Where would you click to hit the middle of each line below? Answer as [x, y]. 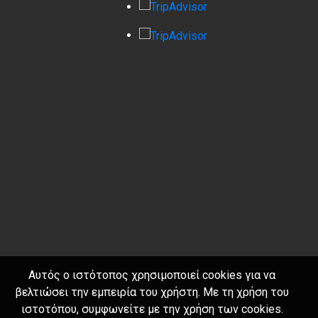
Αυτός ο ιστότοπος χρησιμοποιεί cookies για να [152, 275]
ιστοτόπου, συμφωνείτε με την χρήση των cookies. [152, 309]
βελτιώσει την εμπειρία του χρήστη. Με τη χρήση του [152, 292]
